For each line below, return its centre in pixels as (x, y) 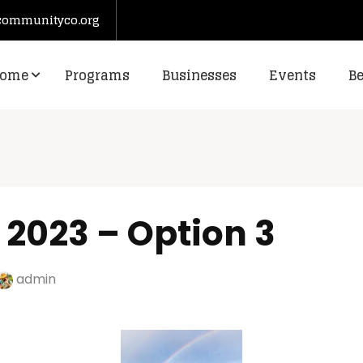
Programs (97, 75)
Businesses (199, 75)
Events (292, 75)
